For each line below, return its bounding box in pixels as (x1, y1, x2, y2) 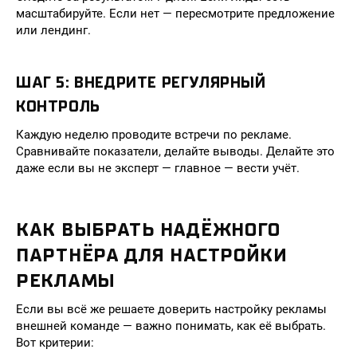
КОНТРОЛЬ (16, 97, 100, 116)
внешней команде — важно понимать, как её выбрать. (16, 319, 326, 333)
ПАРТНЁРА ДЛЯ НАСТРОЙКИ (16, 244, 288, 266)
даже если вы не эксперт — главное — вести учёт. (16, 161, 300, 175)
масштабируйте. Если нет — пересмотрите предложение (16, 6, 335, 21)
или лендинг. (16, 23, 91, 37)
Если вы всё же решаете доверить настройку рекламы (16, 302, 327, 316)
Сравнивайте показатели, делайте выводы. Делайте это (16, 144, 335, 159)
